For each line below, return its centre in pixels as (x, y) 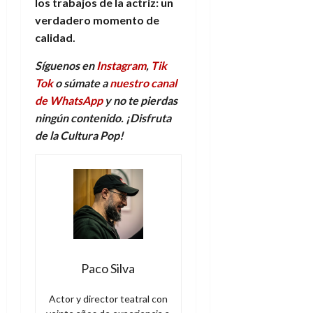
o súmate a (81, 82)
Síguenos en (66, 65)
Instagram (121, 65)
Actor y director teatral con (108, 298)
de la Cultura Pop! (79, 135)
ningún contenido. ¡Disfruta (103, 117)
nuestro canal (143, 82)
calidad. (55, 37)
